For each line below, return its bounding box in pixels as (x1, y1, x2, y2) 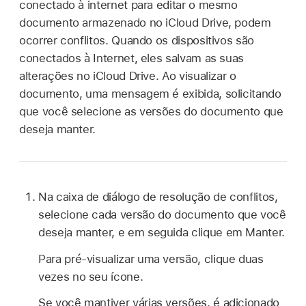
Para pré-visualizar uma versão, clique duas (38, 251, 264, 266)
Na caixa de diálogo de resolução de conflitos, (38, 189, 278, 204)
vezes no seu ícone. (38, 269, 143, 283)
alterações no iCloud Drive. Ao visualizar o (19, 68, 236, 83)
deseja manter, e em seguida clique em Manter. (38, 225, 285, 239)
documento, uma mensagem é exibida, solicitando (19, 86, 281, 100)
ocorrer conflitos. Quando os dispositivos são (19, 33, 254, 47)
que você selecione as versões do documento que (19, 104, 283, 118)
